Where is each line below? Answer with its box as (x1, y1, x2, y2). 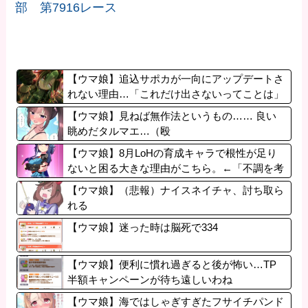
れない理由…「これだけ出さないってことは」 (67, 88, 285, 100)
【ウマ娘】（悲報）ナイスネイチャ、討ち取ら (67, 184, 285, 197)
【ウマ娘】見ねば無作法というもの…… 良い (67, 110, 277, 122)
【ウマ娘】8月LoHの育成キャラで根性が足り (67, 147, 278, 159)
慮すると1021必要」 (67, 177, 162, 190)
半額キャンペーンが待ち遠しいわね (67, 274, 233, 286)
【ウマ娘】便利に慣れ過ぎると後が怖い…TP (67, 258, 277, 271)
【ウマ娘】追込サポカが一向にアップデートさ (67, 73, 285, 85)
